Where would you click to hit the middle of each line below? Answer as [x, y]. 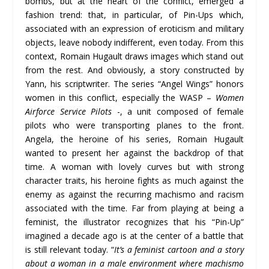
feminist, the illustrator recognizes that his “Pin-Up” [134, 222]
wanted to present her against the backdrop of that [134, 153]
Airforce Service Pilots [69, 111]
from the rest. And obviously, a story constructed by [134, 70]
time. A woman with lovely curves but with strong [134, 166]
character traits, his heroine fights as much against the [134, 180]
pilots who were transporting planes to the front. [134, 125]
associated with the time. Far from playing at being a [134, 208]
